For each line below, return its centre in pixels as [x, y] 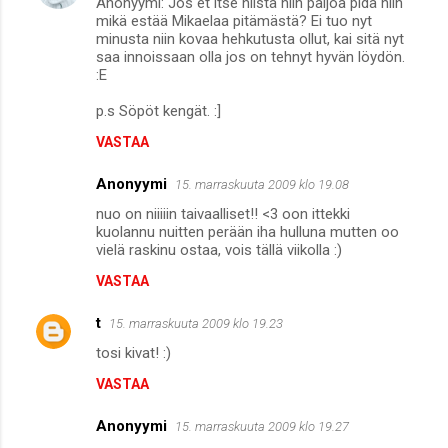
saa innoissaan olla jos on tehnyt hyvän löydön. [250, 56]
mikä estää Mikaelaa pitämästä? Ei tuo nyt [234, 20]
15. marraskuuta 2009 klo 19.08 [262, 184]
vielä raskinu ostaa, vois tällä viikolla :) [219, 249]
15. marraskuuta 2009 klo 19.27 [262, 426]
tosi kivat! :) [133, 352]
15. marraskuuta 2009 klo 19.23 [196, 323]
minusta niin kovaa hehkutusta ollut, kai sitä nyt [250, 38]
